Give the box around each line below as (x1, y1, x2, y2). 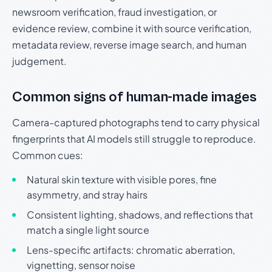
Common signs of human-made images (12, 88, 257, 106)
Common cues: (12, 148, 83, 161)
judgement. (12, 54, 67, 67)
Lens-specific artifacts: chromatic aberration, (27, 243, 235, 256)
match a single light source (27, 223, 149, 236)
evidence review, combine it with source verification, (12, 21, 251, 35)
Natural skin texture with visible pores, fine (27, 172, 217, 186)
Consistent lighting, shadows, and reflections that (27, 208, 253, 221)
